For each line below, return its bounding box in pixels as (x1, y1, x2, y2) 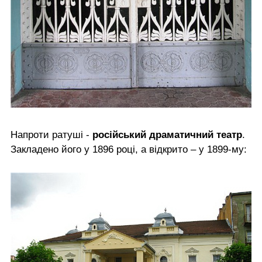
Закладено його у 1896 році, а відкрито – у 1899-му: (11, 144, 247, 156)
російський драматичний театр (92, 129, 242, 141)
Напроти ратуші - (11, 129, 92, 141)
